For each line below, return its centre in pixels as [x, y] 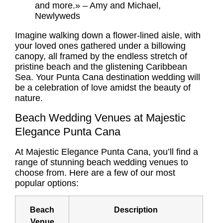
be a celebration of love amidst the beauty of [103, 88]
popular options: [47, 183]
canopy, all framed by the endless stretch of [101, 56]
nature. [29, 98]
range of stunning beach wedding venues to [102, 162]
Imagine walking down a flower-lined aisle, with [108, 36]
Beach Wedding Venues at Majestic [100, 117]
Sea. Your [36, 77]
